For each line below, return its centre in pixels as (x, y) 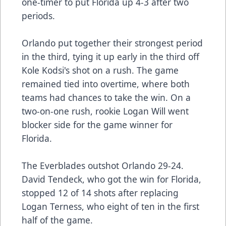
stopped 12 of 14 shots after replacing (100, 193)
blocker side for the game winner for (97, 125)
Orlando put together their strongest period (112, 43)
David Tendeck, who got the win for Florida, (111, 179)
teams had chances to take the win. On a (106, 98)
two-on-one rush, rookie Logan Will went (105, 111)
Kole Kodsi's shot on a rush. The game (100, 70)
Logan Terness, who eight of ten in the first (110, 207)
